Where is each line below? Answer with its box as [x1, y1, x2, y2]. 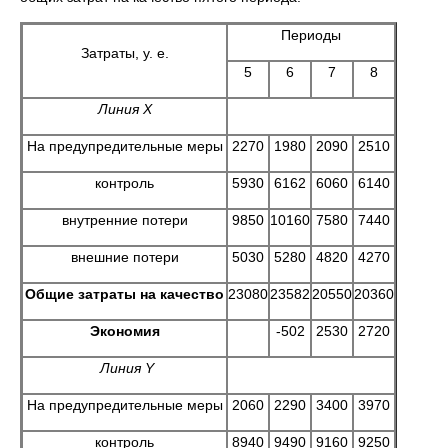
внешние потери [70, 249, 179, 265]
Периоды [281, 27, 341, 43]
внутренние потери [61, 212, 188, 228]
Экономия [89, 323, 160, 339]
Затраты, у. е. [80, 45, 169, 61]
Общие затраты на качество [25, 286, 224, 302]
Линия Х [97, 101, 152, 117]
